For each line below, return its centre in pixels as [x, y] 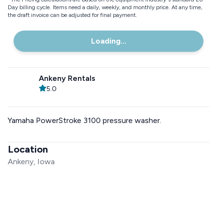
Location [28, 149]
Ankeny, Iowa [31, 162]
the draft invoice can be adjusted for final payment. [72, 15]
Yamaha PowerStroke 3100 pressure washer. [85, 120]
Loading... [108, 41]
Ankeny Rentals [67, 78]
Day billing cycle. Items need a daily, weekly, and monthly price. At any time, [105, 7]
